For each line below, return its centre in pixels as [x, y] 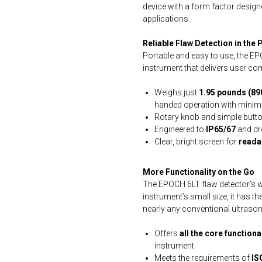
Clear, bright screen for [196, 142]
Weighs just [177, 92]
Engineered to [180, 129]
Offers [167, 233]
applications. [166, 19]
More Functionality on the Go [199, 172]
